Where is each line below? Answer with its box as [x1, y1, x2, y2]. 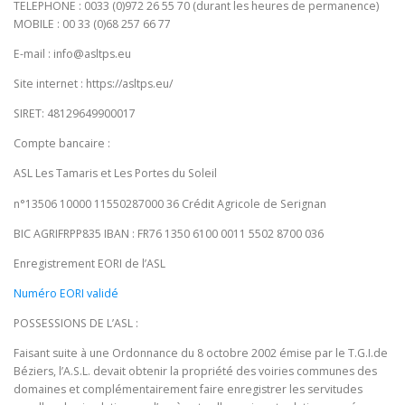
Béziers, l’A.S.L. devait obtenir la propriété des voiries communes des [14, 363, 377, 380]
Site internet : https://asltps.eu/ [14, 76, 173, 92]
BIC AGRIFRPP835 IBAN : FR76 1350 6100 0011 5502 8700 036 [14, 225, 324, 241]
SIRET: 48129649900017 [14, 106, 136, 122]
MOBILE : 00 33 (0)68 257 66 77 [14, 15, 171, 32]
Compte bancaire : [14, 136, 110, 152]
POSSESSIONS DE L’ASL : [14, 316, 138, 332]
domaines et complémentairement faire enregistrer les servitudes [14, 381, 363, 398]
